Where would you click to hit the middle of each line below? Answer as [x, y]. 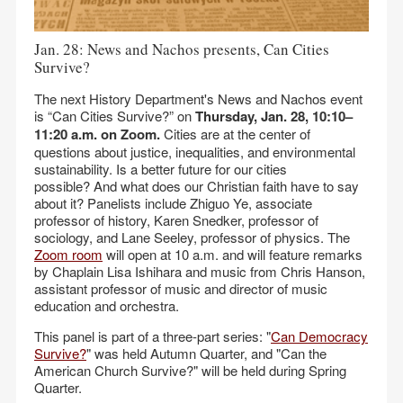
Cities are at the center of [235, 134]
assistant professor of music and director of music [181, 288]
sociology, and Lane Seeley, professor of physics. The [192, 237]
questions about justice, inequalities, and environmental [195, 152]
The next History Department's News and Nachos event [198, 99]
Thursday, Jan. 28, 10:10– [274, 116]
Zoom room [68, 254]
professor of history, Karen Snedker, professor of [176, 220]
